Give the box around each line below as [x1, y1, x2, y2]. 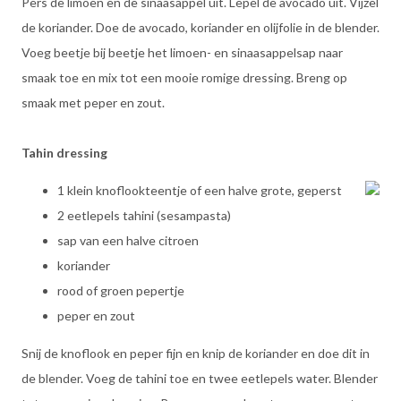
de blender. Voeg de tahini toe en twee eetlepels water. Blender [21, 371, 378, 386]
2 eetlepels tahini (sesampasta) [57, 208, 231, 223]
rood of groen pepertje [57, 283, 184, 298]
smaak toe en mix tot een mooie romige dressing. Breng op [21, 70, 347, 85]
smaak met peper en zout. [21, 95, 165, 110]
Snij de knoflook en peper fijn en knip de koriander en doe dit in [21, 346, 370, 361]
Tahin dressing [21, 145, 107, 160]
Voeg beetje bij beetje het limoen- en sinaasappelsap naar [21, 45, 343, 60]
